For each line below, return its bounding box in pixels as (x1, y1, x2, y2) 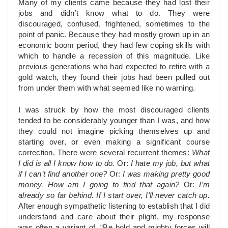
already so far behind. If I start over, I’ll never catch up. (18, 191, 210, 199)
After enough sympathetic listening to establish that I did (18, 202, 210, 210)
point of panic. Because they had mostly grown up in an (18, 31, 210, 39)
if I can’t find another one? (18, 169, 107, 178)
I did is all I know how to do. (18, 159, 115, 167)
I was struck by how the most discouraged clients (18, 105, 210, 114)
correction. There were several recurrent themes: (18, 148, 192, 157)
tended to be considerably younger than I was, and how (18, 116, 210, 125)
